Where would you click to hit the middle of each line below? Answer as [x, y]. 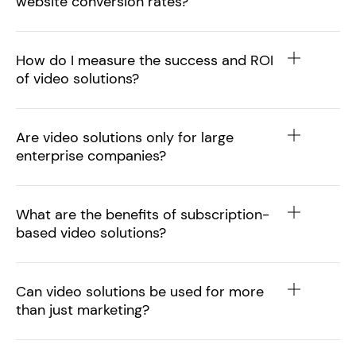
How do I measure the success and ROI [145, 60]
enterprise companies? [91, 155]
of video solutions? [77, 78]
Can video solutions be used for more [140, 291]
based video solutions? [91, 232]
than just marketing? [83, 310]
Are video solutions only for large [125, 137]
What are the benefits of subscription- [143, 214]
